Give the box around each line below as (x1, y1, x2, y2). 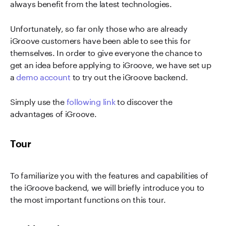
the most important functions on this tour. (10, 192, 168, 205)
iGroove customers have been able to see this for (10, 33, 191, 46)
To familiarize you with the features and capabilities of (10, 168, 208, 181)
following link (66, 94, 116, 107)
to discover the (115, 94, 173, 107)
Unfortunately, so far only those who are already (10, 21, 188, 34)
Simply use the (10, 94, 67, 107)
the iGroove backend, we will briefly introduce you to (10, 180, 205, 193)
